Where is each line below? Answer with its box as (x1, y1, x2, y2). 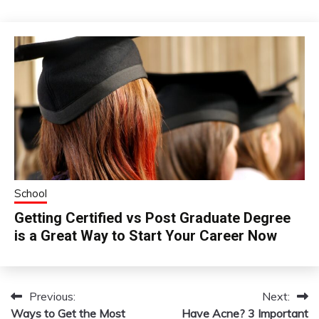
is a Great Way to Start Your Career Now (14, 226, 277, 244)
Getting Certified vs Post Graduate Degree (14, 209, 291, 226)
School (14, 186, 47, 200)
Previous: (29, 288, 75, 303)
